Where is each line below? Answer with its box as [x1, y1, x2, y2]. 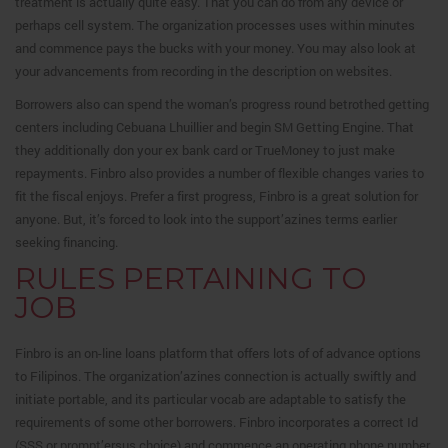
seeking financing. [15, 233, 118, 251]
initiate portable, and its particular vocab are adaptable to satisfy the [15, 390, 406, 408]
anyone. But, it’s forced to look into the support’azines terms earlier [15, 210, 397, 228]
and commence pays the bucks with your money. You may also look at [15, 39, 416, 57]
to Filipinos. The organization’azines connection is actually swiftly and [15, 367, 416, 385]
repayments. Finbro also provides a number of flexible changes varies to [15, 164, 424, 182]
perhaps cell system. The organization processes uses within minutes [15, 16, 415, 34]
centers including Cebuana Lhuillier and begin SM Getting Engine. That [15, 118, 414, 136]
